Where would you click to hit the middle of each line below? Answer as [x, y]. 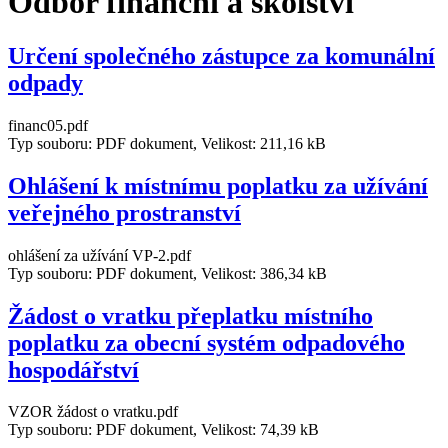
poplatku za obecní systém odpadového [206, 342]
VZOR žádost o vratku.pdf [93, 412]
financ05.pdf [48, 125]
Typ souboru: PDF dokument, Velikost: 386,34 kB [167, 273]
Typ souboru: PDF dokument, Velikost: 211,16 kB [167, 143]
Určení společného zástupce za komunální [221, 55]
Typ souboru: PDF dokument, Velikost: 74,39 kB [163, 430]
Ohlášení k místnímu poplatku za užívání [218, 185]
